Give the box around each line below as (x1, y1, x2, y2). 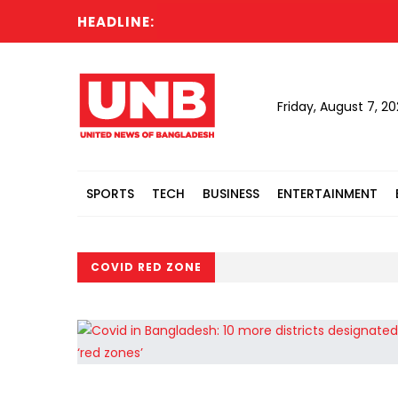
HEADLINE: (77, 12, 155, 31)
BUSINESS (203, 185, 259, 203)
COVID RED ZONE (91, 259, 202, 275)
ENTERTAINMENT (277, 185, 378, 203)
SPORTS (86, 185, 134, 203)
